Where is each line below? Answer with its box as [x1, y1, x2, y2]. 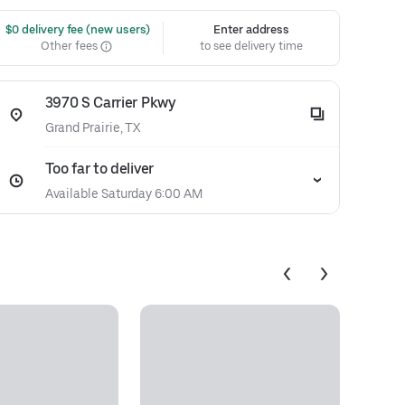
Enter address [213, 23, 290, 36]
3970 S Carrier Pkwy [44, 94, 176, 111]
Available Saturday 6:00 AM [44, 186, 202, 201]
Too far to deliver [44, 160, 154, 177]
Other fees [41, 39, 100, 52]
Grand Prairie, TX [44, 120, 141, 135]
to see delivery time [200, 39, 303, 52]
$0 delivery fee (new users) [2, 23, 151, 36]
